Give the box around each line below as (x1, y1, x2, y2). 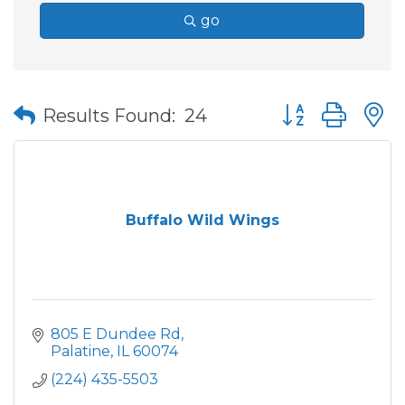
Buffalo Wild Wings (126, 212, 279, 229)
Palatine (51, 343, 110, 360)
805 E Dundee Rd (51, 325, 181, 343)
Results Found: (42, 104, 175, 127)
